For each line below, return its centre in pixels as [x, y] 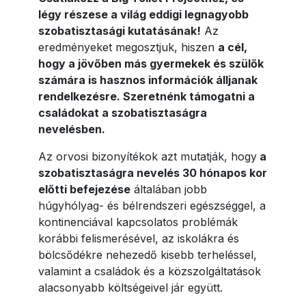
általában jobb [169, 189]
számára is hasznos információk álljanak [148, 80]
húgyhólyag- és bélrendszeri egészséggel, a [152, 206]
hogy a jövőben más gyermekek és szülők [151, 64]
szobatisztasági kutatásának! [120, 31]
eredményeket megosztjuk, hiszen [128, 47]
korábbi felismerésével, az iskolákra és [139, 238]
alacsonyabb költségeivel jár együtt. [130, 288]
